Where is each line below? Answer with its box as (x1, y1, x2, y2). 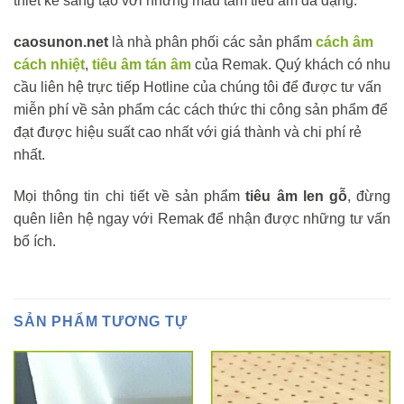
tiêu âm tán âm (92, 57, 191, 73)
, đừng (346, 188, 391, 205)
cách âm (316, 34, 373, 50)
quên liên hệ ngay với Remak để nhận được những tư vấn (14, 211, 390, 227)
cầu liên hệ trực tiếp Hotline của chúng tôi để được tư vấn (14, 79, 381, 96)
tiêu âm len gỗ (245, 188, 347, 205)
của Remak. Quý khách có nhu (191, 57, 390, 73)
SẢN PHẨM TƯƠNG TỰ (14, 313, 188, 329)
